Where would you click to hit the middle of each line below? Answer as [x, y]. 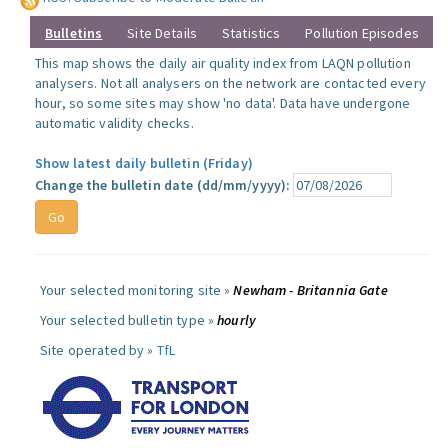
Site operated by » [98, 350]
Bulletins [74, 33]
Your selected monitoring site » [137, 290]
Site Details [162, 33]
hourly [237, 320]
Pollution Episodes [362, 33]
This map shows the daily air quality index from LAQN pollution [223, 63]
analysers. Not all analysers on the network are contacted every [230, 83]
